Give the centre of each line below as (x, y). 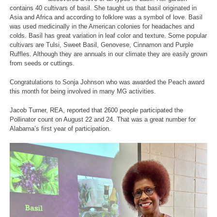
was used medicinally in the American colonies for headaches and (102, 27)
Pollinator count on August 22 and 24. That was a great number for (103, 120)
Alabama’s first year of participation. (60, 129)
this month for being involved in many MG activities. (83, 92)
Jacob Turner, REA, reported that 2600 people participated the (96, 110)
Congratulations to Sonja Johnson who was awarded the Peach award (107, 82)
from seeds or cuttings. (42, 63)
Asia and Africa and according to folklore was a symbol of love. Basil (106, 17)
